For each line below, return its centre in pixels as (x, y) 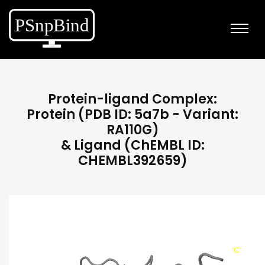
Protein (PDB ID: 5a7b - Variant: (132, 114)
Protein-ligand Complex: (132, 99)
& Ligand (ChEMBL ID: (132, 145)
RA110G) (132, 130)
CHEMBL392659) (132, 161)
